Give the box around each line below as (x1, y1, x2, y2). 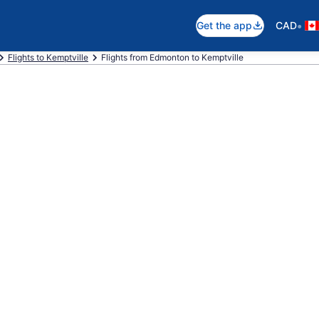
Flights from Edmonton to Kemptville (101, 52, 244, 63)
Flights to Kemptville (8, 52, 88, 63)
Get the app (197, 19, 252, 31)
